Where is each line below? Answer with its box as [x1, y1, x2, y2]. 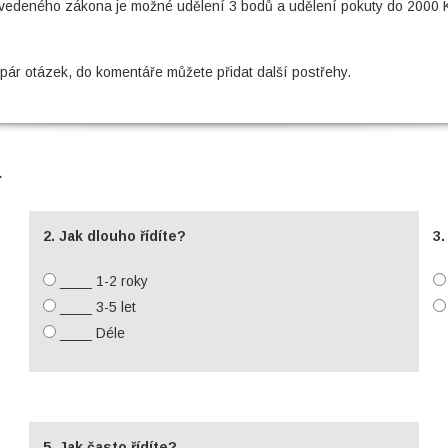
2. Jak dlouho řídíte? [42, 228, 186, 244]
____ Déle [55, 325, 125, 341]
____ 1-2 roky [55, 273, 148, 289]
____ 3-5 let [55, 299, 136, 315]
